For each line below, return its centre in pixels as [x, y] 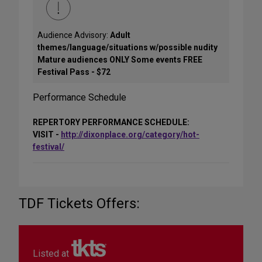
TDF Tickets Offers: [79, 203]
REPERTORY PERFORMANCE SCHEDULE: [111, 122]
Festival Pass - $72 [74, 72]
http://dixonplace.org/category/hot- [130, 134]
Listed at [52, 253]
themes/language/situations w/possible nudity [127, 47]
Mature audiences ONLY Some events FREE [120, 59]
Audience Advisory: [74, 35]
